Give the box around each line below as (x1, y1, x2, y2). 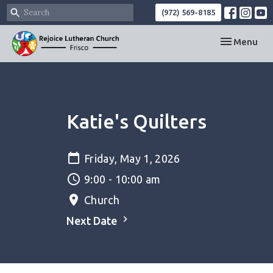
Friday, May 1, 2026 (84, 152, 180, 165)
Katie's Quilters (66, 110, 207, 132)
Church (84, 194, 120, 206)
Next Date (66, 214, 119, 227)
